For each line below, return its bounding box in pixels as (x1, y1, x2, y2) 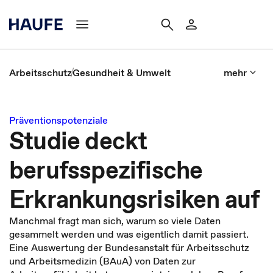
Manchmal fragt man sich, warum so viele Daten (9, 214, 221, 227)
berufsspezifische (9, 153, 203, 187)
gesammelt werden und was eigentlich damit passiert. (9, 227, 249, 241)
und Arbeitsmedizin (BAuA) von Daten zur (9, 254, 196, 268)
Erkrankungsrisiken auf (9, 182, 260, 216)
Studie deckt (9, 124, 147, 158)
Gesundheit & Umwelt (73, 66, 171, 79)
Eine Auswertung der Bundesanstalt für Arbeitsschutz (9, 241, 249, 254)
